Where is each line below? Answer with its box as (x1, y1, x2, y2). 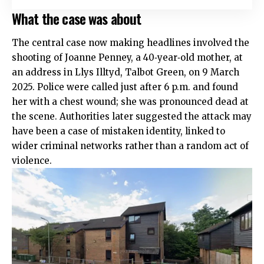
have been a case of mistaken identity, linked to (12, 126, 225, 137)
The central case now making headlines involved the (12, 37, 249, 49)
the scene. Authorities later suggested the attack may (12, 111, 252, 123)
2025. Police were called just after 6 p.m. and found (12, 81, 238, 93)
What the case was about (12, 7, 141, 29)
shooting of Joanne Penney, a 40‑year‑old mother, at (12, 52, 243, 64)
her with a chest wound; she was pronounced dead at (12, 96, 249, 108)
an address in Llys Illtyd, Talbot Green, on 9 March (12, 67, 239, 78)
